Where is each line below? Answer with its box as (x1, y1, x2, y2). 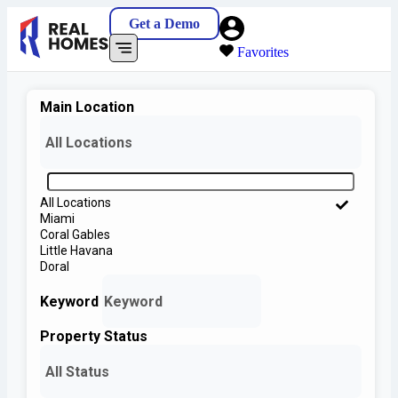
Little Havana (40, 243, 113, 259)
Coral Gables (40, 227, 110, 243)
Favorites (237, 44, 289, 60)
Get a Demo (129, 16, 200, 31)
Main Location (40, 99, 134, 116)
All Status (45, 363, 109, 381)
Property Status (40, 328, 147, 346)
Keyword (40, 292, 102, 310)
